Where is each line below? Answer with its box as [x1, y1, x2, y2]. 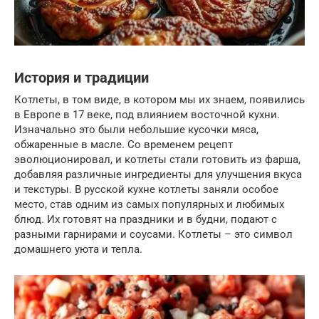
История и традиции [14, 69, 149, 86]
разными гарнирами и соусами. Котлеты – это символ [14, 227, 293, 241]
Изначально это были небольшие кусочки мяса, [14, 122, 258, 136]
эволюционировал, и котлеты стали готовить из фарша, [14, 152, 300, 166]
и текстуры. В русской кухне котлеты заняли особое [14, 182, 278, 196]
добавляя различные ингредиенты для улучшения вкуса [14, 167, 302, 181]
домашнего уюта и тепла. [14, 242, 142, 256]
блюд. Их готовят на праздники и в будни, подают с [14, 212, 277, 226]
